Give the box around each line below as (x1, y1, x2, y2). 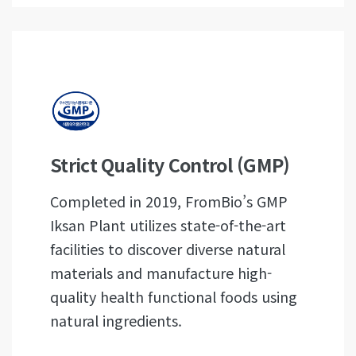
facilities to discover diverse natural (50, 238, 285, 259)
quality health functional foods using (50, 286, 297, 307)
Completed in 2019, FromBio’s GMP (50, 191, 288, 211)
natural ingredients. (50, 310, 182, 331)
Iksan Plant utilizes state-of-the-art (50, 215, 286, 235)
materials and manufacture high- (50, 262, 272, 283)
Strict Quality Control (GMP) (50, 151, 290, 178)
